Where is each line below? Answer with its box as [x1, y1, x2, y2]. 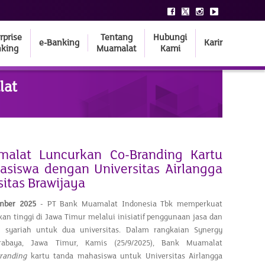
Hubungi [153, 32, 187, 43]
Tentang [100, 32, 132, 43]
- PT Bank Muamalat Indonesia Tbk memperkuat [40, 199, 223, 209]
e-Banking [39, 37, 79, 48]
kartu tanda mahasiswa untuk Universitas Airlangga [27, 251, 223, 261]
